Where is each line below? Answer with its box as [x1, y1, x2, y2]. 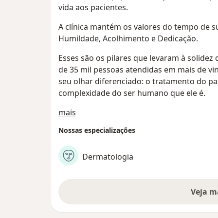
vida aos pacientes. [58, 2, 128, 13]
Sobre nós [75, 107, 113, 118]
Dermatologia [82, 151, 133, 162]
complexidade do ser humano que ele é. [58, 88, 205, 99]
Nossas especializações [58, 126, 135, 135]
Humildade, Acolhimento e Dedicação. [58, 33, 198, 44]
